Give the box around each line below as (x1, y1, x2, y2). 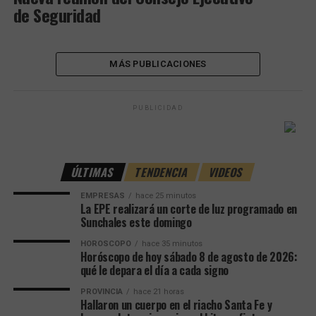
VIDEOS (207, 163, 246, 181)
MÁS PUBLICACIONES (109, 58, 207, 69)
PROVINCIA (80, 286, 123, 296)
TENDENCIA (133, 163, 191, 181)
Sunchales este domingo (80, 213, 192, 231)
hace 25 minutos (135, 190, 196, 200)
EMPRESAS (80, 190, 125, 200)
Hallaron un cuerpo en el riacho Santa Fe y (80, 296, 272, 313)
